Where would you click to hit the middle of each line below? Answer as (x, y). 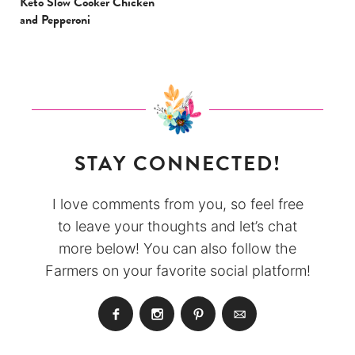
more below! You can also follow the (177, 249)
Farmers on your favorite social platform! (177, 271)
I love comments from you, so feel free (177, 204)
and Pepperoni (55, 20)
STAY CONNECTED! (177, 164)
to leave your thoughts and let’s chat (177, 227)
